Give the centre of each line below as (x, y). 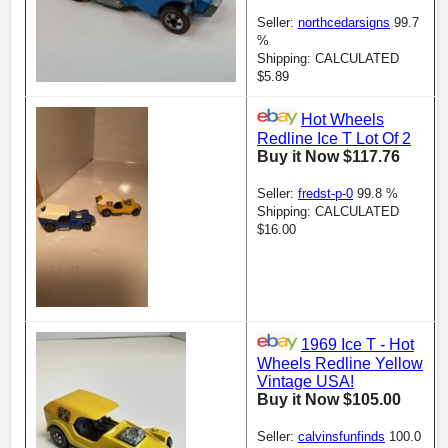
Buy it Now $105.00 (329, 399)
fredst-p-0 (325, 193)
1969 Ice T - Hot (357, 345)
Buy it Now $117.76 (328, 156)
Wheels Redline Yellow (340, 363)
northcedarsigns (344, 22)
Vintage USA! (305, 381)
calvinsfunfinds (341, 436)
